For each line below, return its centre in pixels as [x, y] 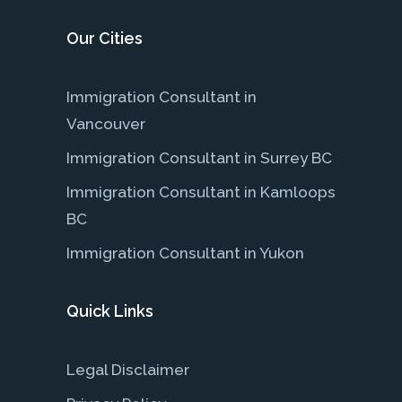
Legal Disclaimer [128, 369]
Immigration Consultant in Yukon [185, 253]
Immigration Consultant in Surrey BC [199, 157]
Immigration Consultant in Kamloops [201, 192]
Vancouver [106, 123]
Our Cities [105, 38]
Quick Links [110, 310]
